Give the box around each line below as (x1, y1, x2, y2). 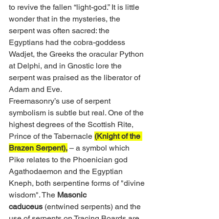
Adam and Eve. (9, 85, 62, 94)
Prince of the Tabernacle (9, 131, 94, 141)
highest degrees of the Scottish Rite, (9, 120, 135, 130)
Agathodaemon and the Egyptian (9, 167, 125, 176)
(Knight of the (94, 131, 142, 141)
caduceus (9, 202, 43, 212)
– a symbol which (67, 143, 131, 153)
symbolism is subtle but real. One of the (9, 108, 146, 118)
